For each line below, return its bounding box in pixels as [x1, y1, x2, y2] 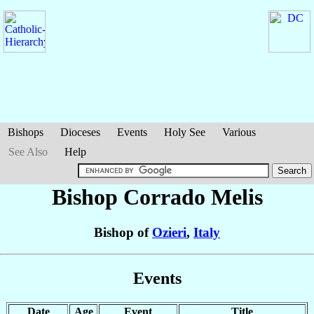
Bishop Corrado [51, 184, 211, 210]
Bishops [8, 126, 43, 138]
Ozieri [152, 225, 186, 240]
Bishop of [94, 225, 152, 240]
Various [222, 126, 256, 138]
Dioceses [60, 126, 100, 138]
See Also [8, 146, 48, 158]
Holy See [164, 126, 205, 138]
